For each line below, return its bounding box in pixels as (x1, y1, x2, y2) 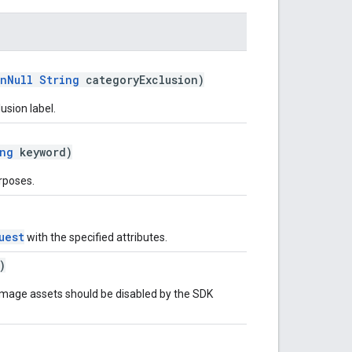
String (39, 71, 79, 87)
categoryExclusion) (79, 71, 204, 87)
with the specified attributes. (24, 230, 167, 244)
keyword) (13, 144, 72, 159)
